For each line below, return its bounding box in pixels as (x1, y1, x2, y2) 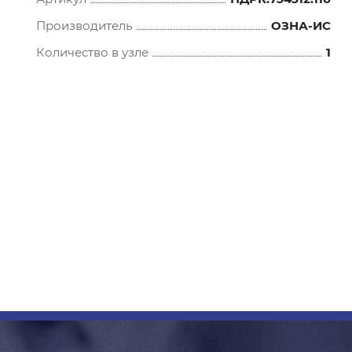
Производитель (36, 18, 133, 33)
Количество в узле (36, 45, 149, 60)
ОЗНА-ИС (270, 18, 331, 33)
